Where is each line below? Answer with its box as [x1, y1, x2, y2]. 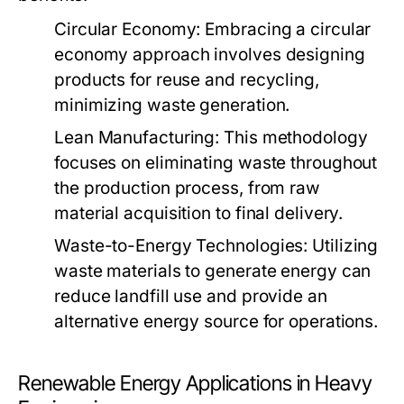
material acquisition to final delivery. [54, 203, 344, 224]
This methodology [219, 127, 368, 148]
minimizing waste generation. [54, 95, 290, 115]
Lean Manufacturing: [54, 127, 220, 148]
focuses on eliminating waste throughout [54, 152, 378, 173]
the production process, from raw [54, 178, 320, 198]
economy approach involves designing [54, 44, 365, 65]
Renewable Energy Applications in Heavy [18, 371, 372, 396]
